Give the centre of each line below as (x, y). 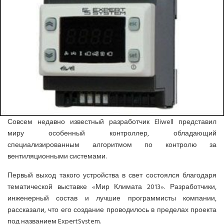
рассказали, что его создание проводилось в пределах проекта (112, 210)
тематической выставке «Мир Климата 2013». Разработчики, (112, 187)
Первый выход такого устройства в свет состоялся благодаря (112, 175)
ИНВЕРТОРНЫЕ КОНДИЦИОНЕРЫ (74, 18)
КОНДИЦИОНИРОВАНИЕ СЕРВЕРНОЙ (81, 67)
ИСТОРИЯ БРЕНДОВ (51, 92)
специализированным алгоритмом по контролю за (112, 145)
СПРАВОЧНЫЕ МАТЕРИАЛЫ (64, 43)
